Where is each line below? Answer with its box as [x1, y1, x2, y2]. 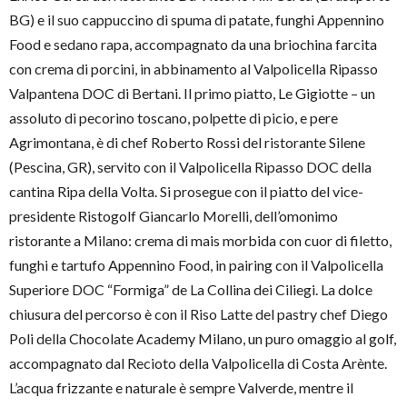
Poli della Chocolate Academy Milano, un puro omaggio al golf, [9, 330, 396, 348]
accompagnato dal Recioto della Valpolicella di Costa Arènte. [9, 354, 387, 372]
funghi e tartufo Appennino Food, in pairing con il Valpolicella [9, 256, 383, 274]
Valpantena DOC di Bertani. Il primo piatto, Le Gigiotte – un [9, 84, 375, 103]
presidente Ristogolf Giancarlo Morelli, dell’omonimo [9, 207, 338, 225]
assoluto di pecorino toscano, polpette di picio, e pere [9, 109, 338, 127]
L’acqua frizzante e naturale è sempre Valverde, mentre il [9, 379, 353, 397]
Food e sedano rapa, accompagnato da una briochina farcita [9, 35, 377, 54]
